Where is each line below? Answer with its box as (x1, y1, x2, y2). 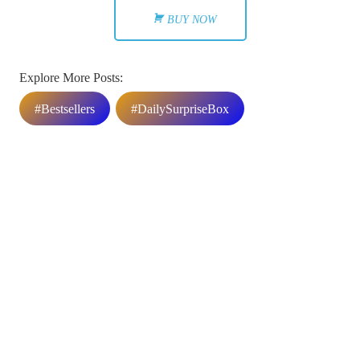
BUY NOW (166, 14, 217, 27)
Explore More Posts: (19, 71, 123, 85)
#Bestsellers (35, 101, 96, 116)
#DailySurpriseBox (130, 101, 229, 116)
